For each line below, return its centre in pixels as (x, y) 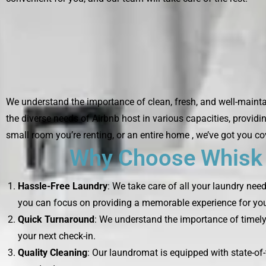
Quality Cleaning (53, 252)
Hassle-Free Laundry (63, 186)
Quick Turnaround (56, 219)
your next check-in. (57, 236)
